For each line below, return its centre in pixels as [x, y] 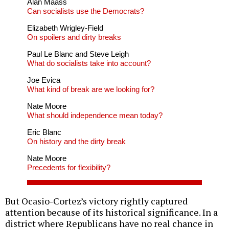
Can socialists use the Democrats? [85, 11]
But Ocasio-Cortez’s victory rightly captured [96, 201]
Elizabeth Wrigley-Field [65, 28]
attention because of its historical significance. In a [111, 212]
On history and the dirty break [76, 142]
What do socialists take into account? [89, 63]
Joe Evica [43, 80]
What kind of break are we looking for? [90, 89]
